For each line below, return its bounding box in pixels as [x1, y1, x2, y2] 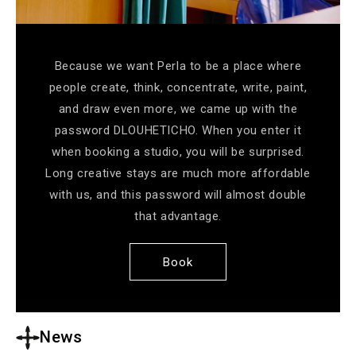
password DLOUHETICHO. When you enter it [54, 123, 302, 137]
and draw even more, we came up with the [58, 102, 298, 116]
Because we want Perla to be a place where [54, 59, 302, 73]
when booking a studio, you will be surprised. [51, 145, 304, 159]
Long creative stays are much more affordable [45, 166, 311, 180]
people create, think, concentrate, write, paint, [48, 80, 308, 95]
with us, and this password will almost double [48, 188, 307, 202]
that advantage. [134, 209, 222, 223]
